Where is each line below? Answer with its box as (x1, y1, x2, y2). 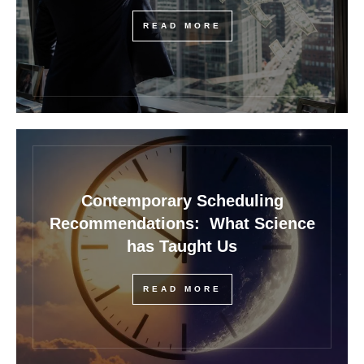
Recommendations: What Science (49, 214, 315, 232)
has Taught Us (127, 236, 237, 255)
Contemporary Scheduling (80, 191, 284, 210)
